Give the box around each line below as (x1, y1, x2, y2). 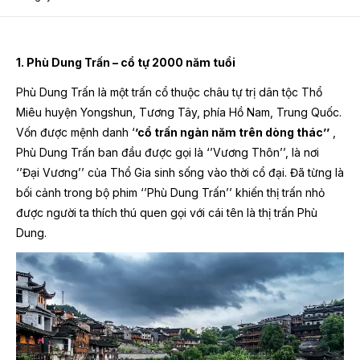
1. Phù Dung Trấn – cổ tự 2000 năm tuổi (16, 55, 235, 69)
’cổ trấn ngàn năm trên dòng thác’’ (135, 125, 329, 139)
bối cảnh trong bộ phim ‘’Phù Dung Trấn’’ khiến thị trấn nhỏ (16, 186, 325, 199)
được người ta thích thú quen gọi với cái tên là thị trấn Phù (16, 206, 317, 219)
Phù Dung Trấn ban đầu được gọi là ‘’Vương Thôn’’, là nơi (16, 145, 319, 159)
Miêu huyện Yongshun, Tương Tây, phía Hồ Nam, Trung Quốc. (16, 105, 342, 119)
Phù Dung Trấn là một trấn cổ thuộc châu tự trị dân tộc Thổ (16, 85, 322, 99)
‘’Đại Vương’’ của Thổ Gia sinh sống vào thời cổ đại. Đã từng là (16, 166, 344, 179)
